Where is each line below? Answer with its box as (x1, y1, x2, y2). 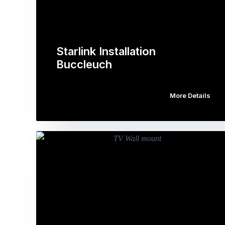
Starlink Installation (56, 45, 156, 58)
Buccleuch (56, 58, 112, 71)
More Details (169, 91, 210, 99)
